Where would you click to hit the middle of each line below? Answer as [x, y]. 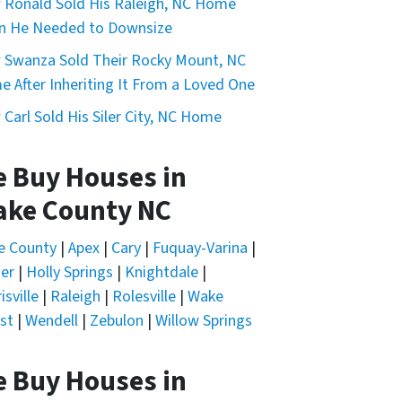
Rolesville [144, 297]
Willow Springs [204, 321]
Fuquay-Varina [200, 249]
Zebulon [117, 321]
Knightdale [162, 273]
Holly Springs [70, 273]
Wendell [52, 321]
